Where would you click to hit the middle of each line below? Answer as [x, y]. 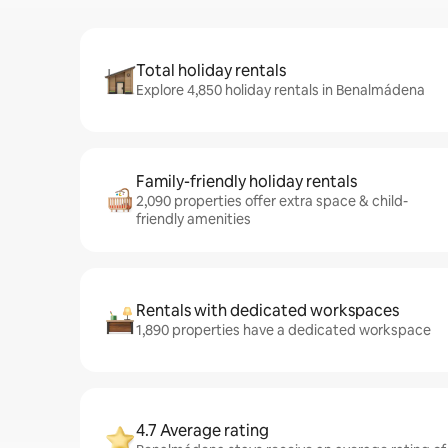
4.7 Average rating [202, 430]
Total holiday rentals [211, 70]
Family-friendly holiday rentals [246, 181]
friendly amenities [193, 219]
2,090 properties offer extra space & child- [272, 201]
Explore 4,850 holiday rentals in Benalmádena [280, 90]
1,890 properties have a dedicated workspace [283, 330]
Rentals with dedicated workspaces [267, 310]
